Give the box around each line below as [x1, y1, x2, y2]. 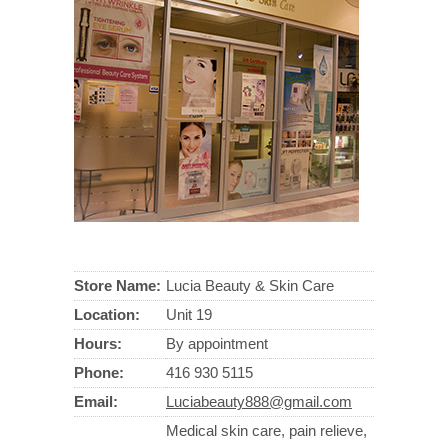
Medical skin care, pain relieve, [166, 422, 367, 440]
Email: [74, 393, 118, 411]
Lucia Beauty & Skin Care [166, 277, 334, 295]
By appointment [166, 335, 268, 353]
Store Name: [74, 277, 161, 295]
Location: [74, 306, 144, 324]
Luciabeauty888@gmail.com [166, 393, 352, 411]
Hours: [74, 335, 122, 353]
